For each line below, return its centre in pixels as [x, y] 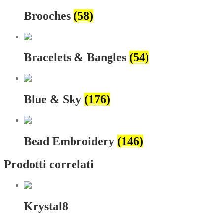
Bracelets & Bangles [76, 57]
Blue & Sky [54, 99]
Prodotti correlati [49, 164]
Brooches [49, 16]
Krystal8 [46, 206]
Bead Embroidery [71, 141]
